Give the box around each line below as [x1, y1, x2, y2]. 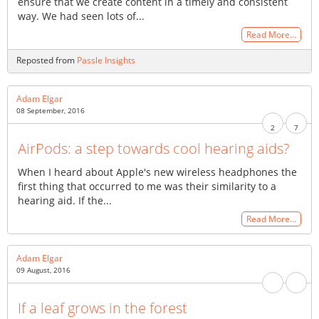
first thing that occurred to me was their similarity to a [18, 179, 276, 194]
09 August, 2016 [16, 265, 70, 276]
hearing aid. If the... [18, 194, 112, 208]
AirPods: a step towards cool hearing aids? [18, 139, 289, 159]
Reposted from [16, 53, 77, 66]
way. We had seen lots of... [18, 9, 145, 23]
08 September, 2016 [16, 105, 85, 116]
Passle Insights [77, 53, 135, 66]
